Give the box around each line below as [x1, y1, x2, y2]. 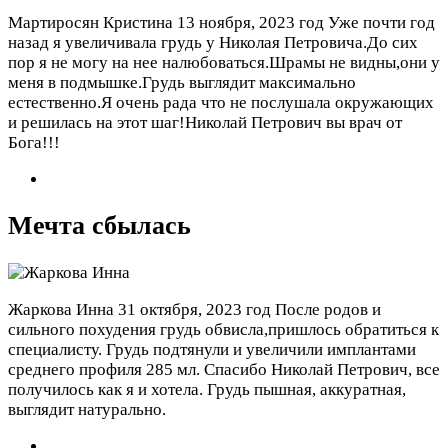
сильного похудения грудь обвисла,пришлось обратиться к [8, 319, 439, 339]
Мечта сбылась [8, 211, 191, 241]
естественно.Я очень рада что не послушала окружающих [8, 93, 434, 113]
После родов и [275, 299, 381, 319]
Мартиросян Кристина [8, 13, 173, 33]
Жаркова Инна [8, 299, 114, 319]
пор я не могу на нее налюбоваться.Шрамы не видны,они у [8, 53, 440, 73]
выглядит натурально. [8, 399, 166, 419]
